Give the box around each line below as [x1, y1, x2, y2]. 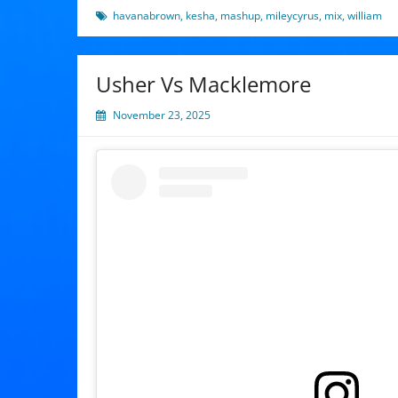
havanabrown [113, 7, 180, 23]
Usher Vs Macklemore [96, 68, 311, 99]
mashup [220, 7, 260, 23]
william [347, 7, 382, 23]
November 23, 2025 [113, 107, 211, 123]
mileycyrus [266, 7, 319, 23]
